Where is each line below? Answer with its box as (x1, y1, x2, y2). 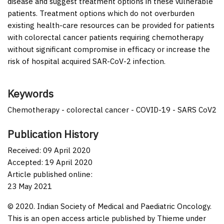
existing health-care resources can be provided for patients (7, 20, 214, 30)
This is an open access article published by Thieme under (7, 213, 206, 223)
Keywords (7, 86, 53, 100)
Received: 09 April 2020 (7, 145, 90, 155)
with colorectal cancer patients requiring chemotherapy (7, 32, 203, 42)
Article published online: (7, 169, 92, 179)
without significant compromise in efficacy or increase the (7, 44, 210, 54)
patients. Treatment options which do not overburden (7, 8, 194, 18)
